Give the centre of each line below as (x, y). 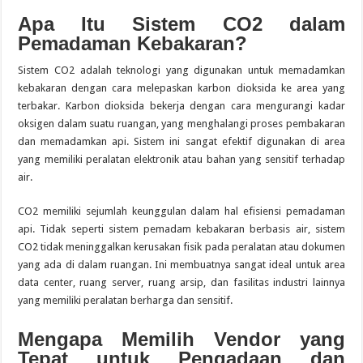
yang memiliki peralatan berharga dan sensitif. (126, 300)
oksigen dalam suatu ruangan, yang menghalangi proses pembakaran (181, 124)
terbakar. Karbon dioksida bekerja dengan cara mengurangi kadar (181, 106)
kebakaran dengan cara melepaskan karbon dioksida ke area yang (181, 88)
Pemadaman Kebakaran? (133, 43)
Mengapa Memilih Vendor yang (181, 339)
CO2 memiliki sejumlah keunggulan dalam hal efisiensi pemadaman (181, 211)
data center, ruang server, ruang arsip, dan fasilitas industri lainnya (181, 282)
